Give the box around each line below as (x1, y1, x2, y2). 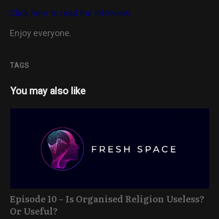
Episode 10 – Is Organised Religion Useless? (10, 192, 204, 205)
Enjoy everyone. (10, 27, 71, 40)
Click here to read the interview (10, 7, 130, 20)
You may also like (10, 84, 86, 98)
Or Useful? (10, 204, 58, 218)
